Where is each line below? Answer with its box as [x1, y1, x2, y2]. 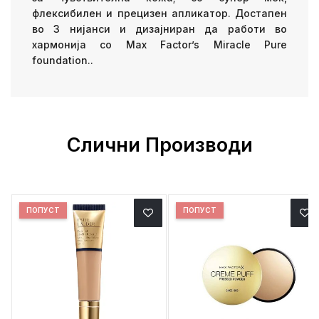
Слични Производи [66, 132, 253, 157]
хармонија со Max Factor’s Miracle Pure [32, 38, 287, 51]
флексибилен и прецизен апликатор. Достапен [32, 6, 287, 19]
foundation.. [32, 53, 93, 66]
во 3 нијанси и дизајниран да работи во [32, 22, 287, 35]
